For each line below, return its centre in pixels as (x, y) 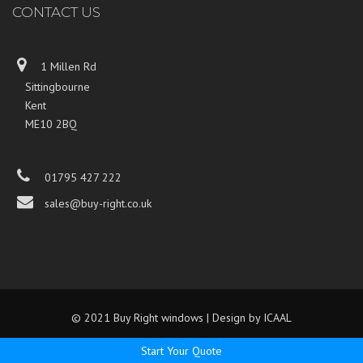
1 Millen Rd (64, 66)
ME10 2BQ (45, 124)
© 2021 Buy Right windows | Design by (167, 317)
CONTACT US (56, 12)
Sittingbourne (51, 86)
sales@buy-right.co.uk (95, 203)
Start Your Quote (181, 351)
